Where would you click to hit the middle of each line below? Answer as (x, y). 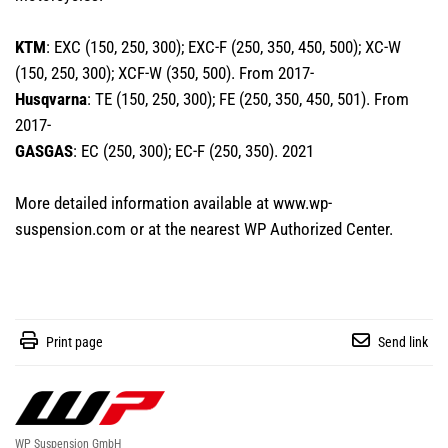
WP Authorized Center (316, 228)
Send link (403, 341)
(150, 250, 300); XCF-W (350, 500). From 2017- (164, 72)
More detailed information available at (144, 202)
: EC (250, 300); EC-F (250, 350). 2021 (193, 150)
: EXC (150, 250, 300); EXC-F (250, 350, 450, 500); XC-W (223, 46)
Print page (74, 341)
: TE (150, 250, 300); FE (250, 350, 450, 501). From (248, 98)
